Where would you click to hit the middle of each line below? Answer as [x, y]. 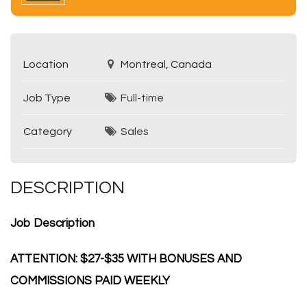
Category [47, 132]
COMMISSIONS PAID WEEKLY [90, 281]
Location [46, 64]
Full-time [142, 98]
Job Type [47, 98]
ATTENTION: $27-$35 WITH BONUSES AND [126, 259]
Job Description [52, 223]
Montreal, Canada [165, 64]
